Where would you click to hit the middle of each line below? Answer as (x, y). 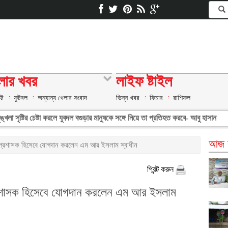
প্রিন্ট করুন (161, 169)
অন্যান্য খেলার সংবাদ (62, 98)
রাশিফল (182, 98)
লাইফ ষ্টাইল (144, 82)
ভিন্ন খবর (128, 98)
